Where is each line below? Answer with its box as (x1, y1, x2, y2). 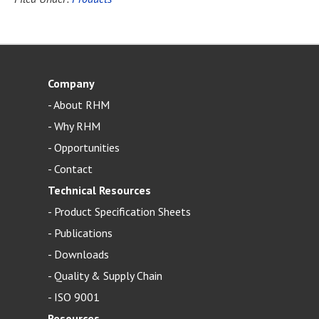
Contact (54, 162, 93, 177)
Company (48, 76, 95, 91)
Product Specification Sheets (54, 204, 192, 219)
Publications (54, 226, 113, 241)
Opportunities (54, 140, 120, 155)
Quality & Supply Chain (54, 268, 163, 283)
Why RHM (54, 119, 101, 134)
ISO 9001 (54, 290, 100, 305)
